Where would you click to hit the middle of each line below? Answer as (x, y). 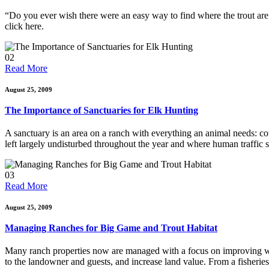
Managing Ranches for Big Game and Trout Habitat (111, 228)
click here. (24, 26)
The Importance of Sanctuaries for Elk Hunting (101, 110)
